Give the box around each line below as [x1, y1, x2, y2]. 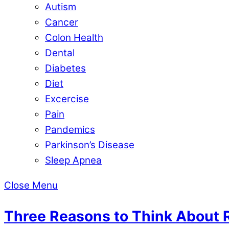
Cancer [45, 16, 78, 28]
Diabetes [45, 62, 86, 74]
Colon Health [45, 31, 103, 43]
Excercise [45, 93, 89, 105]
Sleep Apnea [45, 154, 102, 166]
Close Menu [4, 179, 58, 191]
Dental [45, 47, 75, 59]
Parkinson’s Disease [45, 139, 134, 151]
